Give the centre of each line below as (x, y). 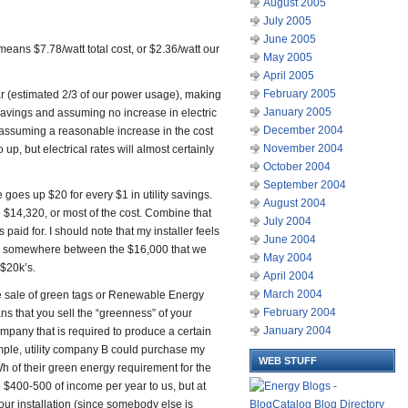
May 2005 (288, 57)
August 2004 (295, 203)
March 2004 (293, 294)
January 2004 (297, 331)
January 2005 (297, 112)
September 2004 (305, 185)
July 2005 (287, 21)
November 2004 (303, 148)
